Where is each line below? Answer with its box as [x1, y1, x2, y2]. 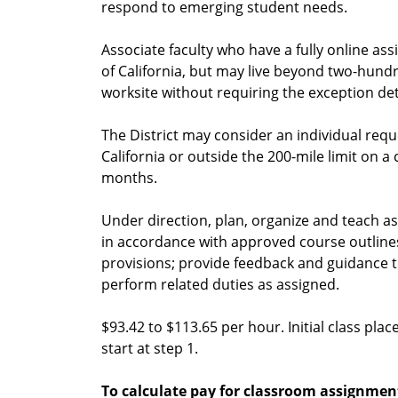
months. [101, 168, 157, 188]
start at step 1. [101, 338, 198, 359]
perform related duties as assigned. [101, 275, 339, 295]
